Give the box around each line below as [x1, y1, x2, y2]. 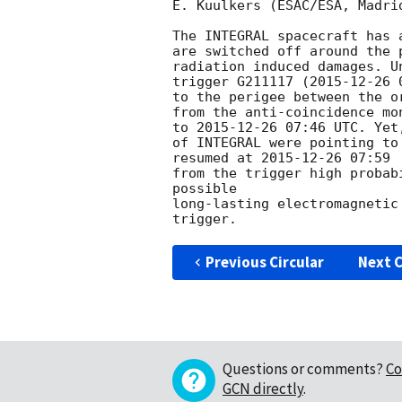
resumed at [172, 150, 261, 167]
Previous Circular [205, 252, 324, 273]
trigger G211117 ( [172, 74, 310, 91]
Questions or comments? [223, 359, 383, 380]
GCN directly [223, 379, 303, 399]
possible [172, 180, 237, 197]
